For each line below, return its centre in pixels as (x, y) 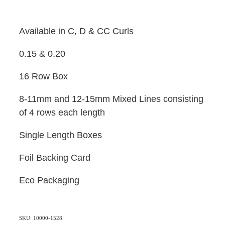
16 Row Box (43, 77)
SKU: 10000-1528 (41, 218)
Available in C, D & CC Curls (78, 31)
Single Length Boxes (62, 135)
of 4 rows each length (63, 113)
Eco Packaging (50, 181)
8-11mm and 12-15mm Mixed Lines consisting (111, 99)
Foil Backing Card (55, 158)
